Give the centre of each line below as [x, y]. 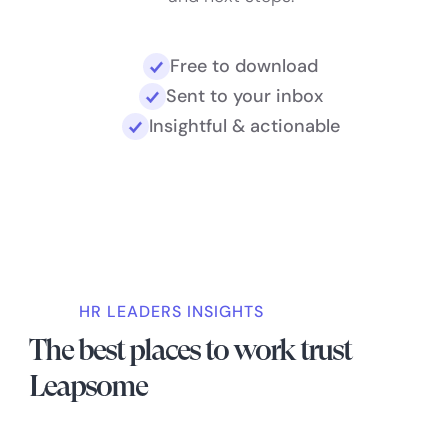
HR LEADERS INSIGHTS [171, 311]
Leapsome [88, 385]
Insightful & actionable [244, 126]
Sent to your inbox [244, 96]
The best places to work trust [190, 349]
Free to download [244, 66]
